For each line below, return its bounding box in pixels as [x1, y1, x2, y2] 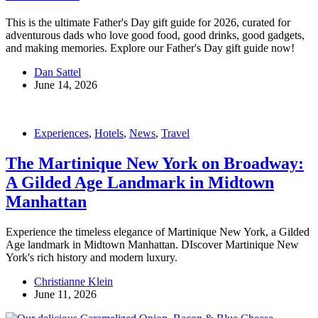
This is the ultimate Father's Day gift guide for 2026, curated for [6, 16, 290, 29]
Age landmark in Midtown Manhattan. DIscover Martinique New [6, 238, 299, 251]
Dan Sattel [34, 66, 81, 79]
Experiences [34, 127, 89, 140]
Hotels [94, 127, 124, 140]
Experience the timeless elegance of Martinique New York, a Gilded [6, 225, 309, 238]
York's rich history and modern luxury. [6, 251, 177, 263]
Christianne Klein [34, 275, 113, 287]
